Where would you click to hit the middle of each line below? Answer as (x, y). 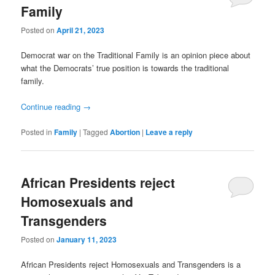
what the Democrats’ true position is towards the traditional (125, 68)
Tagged (96, 131)
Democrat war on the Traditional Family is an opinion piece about (136, 55)
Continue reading (52, 107)
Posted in (37, 131)
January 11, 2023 (87, 240)
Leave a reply (169, 132)
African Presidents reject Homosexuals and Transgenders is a (131, 265)
